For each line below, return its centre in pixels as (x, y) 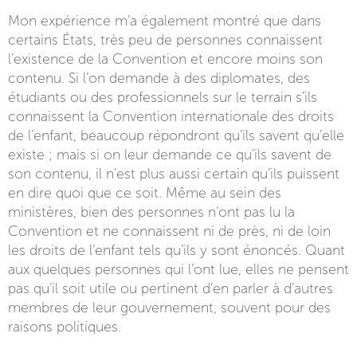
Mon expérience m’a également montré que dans (165, 21)
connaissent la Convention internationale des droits (171, 117)
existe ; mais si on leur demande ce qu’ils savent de (170, 155)
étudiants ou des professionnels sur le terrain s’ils (163, 98)
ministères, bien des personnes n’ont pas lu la (151, 212)
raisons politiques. (65, 327)
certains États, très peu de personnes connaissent (165, 40)
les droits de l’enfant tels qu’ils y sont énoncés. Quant (177, 251)
